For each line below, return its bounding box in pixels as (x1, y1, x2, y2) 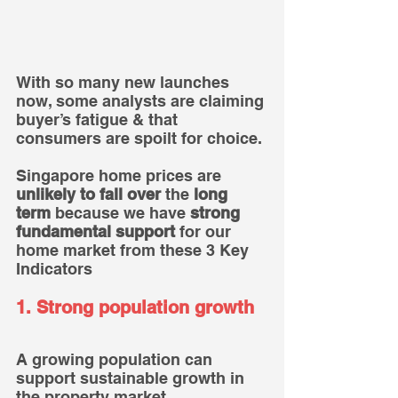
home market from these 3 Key (16, 241, 253, 260)
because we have (51, 203, 190, 223)
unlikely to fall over (16, 185, 165, 204)
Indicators (16, 259, 92, 279)
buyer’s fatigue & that (16, 110, 182, 130)
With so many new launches (16, 73, 234, 92)
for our (175, 222, 235, 242)
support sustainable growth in (16, 369, 249, 388)
